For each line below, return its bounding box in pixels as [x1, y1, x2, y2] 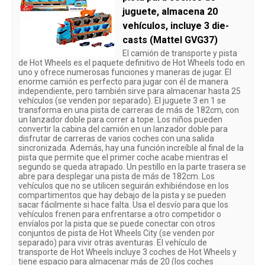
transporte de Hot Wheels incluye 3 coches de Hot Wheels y [18, 247, 237, 257]
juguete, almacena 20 [122, 5, 218, 17]
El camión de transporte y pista [122, 48, 237, 58]
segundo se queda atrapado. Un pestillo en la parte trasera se [18, 161, 246, 172]
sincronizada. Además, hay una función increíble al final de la [18, 143, 244, 153]
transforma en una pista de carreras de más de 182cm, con [18, 105, 239, 115]
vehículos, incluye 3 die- [122, 20, 229, 31]
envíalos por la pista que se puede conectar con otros [18, 218, 215, 228]
